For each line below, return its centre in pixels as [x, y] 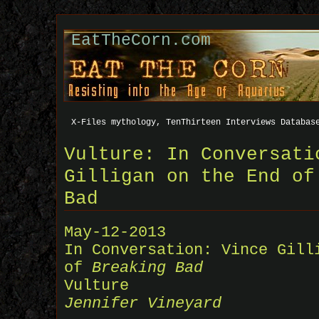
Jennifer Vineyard [143, 304]
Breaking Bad [147, 268]
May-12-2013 [115, 233]
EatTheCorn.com [141, 41]
